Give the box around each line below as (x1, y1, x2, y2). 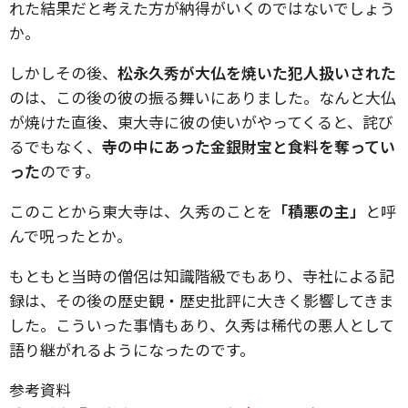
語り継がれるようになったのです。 (9, 338, 255, 361)
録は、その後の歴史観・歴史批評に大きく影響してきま (9, 289, 394, 311)
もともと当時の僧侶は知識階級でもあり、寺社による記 (9, 264, 394, 287)
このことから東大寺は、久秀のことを (9, 199, 272, 222)
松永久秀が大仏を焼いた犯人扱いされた (117, 61, 396, 84)
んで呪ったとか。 (9, 224, 132, 247)
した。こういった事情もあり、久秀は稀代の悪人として (9, 313, 394, 336)
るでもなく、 (9, 135, 102, 158)
